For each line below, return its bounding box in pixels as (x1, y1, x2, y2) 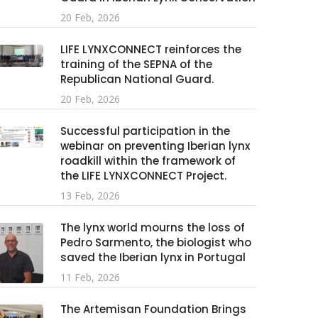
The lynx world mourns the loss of (60, 220, 245, 235)
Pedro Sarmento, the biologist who (60, 235, 251, 250)
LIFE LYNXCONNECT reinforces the (60, 42, 241, 57)
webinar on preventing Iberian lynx (60, 138, 250, 153)
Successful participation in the (60, 124, 230, 138)
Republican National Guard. (60, 72, 214, 87)
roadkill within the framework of (60, 153, 236, 168)
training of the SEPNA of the (60, 57, 212, 72)
